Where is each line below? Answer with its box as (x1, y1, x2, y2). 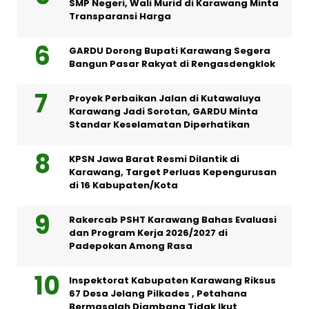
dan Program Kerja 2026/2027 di (69, 226, 228, 240)
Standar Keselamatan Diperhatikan (69, 118, 250, 132)
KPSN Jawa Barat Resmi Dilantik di (69, 152, 239, 166)
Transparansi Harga (69, 10, 171, 23)
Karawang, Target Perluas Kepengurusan (69, 166, 277, 179)
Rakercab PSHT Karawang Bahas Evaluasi (69, 213, 277, 227)
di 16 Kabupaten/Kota (69, 179, 178, 192)
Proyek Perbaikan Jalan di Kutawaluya (69, 92, 261, 106)
